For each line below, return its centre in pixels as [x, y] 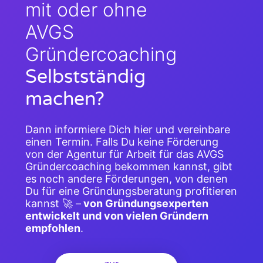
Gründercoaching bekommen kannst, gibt [129, 167]
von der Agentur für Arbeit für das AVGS [124, 154]
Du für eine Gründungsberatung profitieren [131, 191]
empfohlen [53, 228]
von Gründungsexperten [144, 204]
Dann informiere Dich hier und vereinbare [127, 130]
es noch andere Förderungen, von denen [126, 179]
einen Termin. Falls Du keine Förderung [122, 142]
